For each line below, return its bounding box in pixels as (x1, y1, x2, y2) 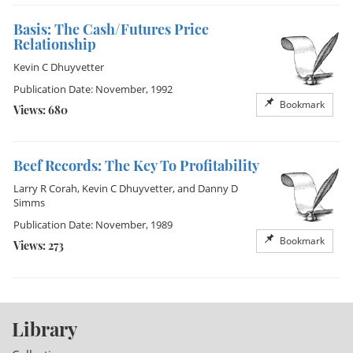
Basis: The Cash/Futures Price (13, 20, 209, 39)
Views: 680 (13, 102, 68, 117)
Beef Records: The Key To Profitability (13, 156, 259, 175)
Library (12, 316, 77, 341)
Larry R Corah (13, 181, 77, 195)
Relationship (13, 35, 96, 54)
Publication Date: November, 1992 (13, 82, 173, 96)
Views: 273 (13, 238, 64, 253)
